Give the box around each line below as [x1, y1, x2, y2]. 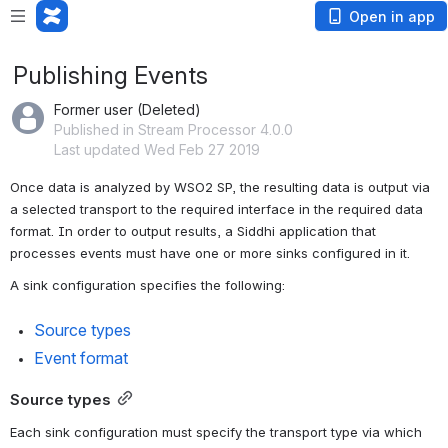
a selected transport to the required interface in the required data [10, 201, 423, 217]
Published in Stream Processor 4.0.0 [54, 121, 293, 138]
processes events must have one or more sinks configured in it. [10, 245, 410, 261]
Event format [34, 347, 128, 368]
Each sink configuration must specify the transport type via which [10, 423, 422, 440]
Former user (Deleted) [54, 101, 201, 118]
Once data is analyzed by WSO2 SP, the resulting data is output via [10, 179, 430, 195]
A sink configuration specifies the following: [10, 276, 285, 293]
